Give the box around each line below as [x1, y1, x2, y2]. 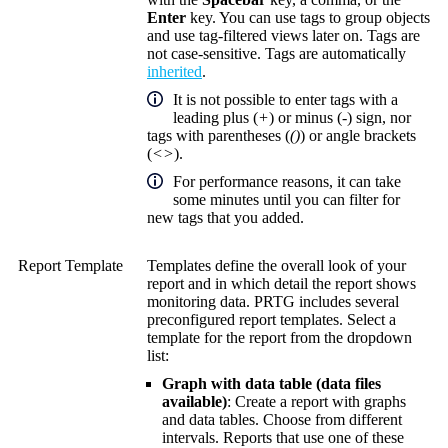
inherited [147, 63, 202, 81]
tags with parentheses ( [147, 127, 290, 145]
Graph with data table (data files [162, 375, 381, 393]
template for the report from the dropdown [147, 329, 412, 347]
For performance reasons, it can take [173, 173, 401, 191]
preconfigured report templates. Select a [147, 311, 396, 329]
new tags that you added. [147, 209, 304, 227]
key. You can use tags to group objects [186, 9, 430, 27]
